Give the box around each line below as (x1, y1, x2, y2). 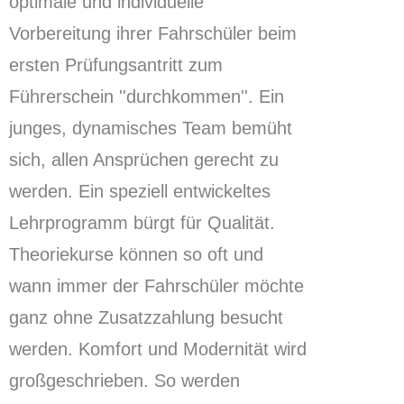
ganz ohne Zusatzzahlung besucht (9, 308, 283, 328)
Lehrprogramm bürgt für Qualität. (9, 213, 275, 234)
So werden (149, 371, 240, 391)
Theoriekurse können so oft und (9, 244, 263, 265)
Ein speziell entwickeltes (73, 181, 271, 202)
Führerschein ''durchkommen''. (9, 87, 253, 107)
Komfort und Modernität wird (73, 339, 307, 360)
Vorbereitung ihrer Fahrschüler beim (9, 23, 297, 44)
